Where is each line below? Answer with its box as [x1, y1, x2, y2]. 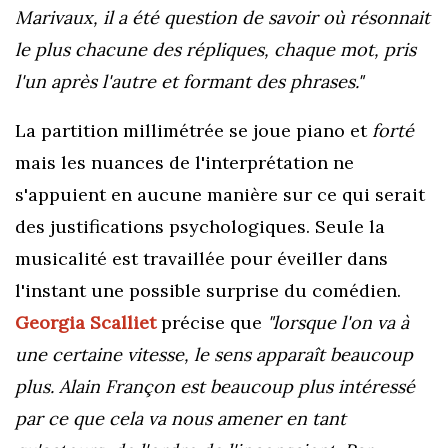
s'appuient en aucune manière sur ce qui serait [15, 183, 425, 206]
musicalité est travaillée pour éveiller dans [15, 247, 388, 270]
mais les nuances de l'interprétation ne [15, 151, 354, 174]
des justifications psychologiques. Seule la [15, 215, 385, 238]
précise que [156, 311, 267, 334]
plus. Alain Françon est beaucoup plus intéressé [15, 375, 415, 398]
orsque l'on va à [278, 311, 409, 334]
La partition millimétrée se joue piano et [15, 119, 372, 142]
